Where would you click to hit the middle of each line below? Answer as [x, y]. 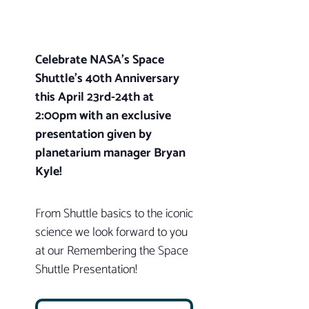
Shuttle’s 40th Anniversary [107, 79]
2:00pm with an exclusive [103, 116]
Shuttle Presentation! [87, 270]
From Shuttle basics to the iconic [114, 214]
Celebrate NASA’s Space [99, 60]
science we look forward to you [111, 233]
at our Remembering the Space [111, 251]
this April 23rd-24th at [94, 98]
